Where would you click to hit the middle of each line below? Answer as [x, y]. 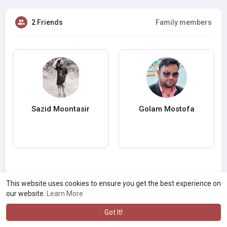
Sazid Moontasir [61, 109]
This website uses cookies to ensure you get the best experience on [113, 183]
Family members [184, 23]
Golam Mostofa [166, 109]
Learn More [65, 194]
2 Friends [47, 23]
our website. [26, 194]
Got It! [113, 212]
